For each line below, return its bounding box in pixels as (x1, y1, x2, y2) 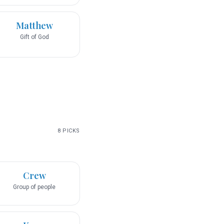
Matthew (15, 19, 53, 32)
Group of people (13, 183, 55, 191)
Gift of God (19, 33, 49, 41)
